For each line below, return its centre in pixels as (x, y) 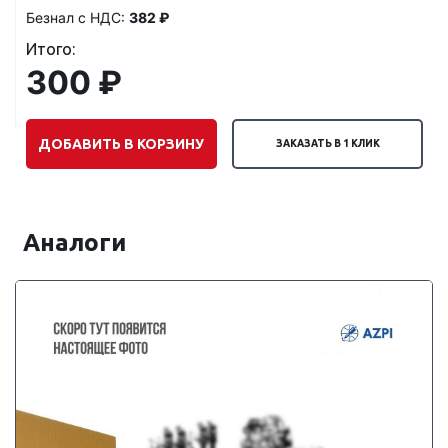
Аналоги (74, 242)
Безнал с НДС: (77, 17)
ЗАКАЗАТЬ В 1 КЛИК (327, 143)
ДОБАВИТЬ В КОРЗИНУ (121, 144)
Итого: (50, 49)
